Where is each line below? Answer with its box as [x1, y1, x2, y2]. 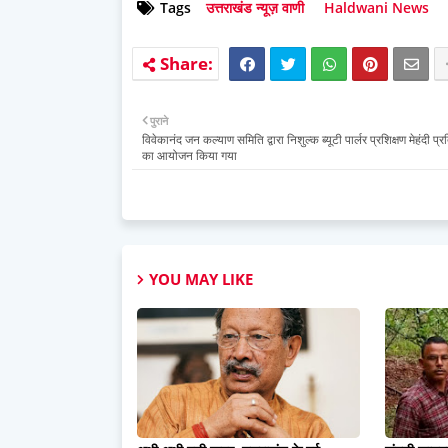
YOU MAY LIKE [149, 268, 253, 289]
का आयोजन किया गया [142, 146, 237, 164]
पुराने [150, 112, 168, 128]
